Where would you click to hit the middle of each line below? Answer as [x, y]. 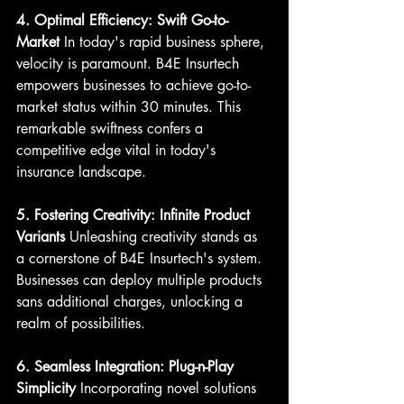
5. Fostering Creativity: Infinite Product [135, 215]
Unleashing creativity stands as [163, 236]
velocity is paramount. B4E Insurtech [130, 63]
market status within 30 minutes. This [131, 106]
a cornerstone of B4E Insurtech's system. [141, 258]
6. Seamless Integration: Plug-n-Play [127, 366]
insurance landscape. [81, 171]
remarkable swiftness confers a [112, 128]
